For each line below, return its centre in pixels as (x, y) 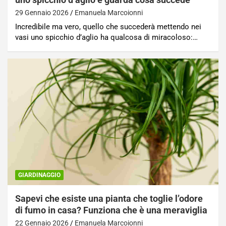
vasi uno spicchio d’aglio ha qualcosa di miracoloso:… (106, 37)
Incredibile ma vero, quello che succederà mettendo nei (108, 26)
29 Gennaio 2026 (42, 12)
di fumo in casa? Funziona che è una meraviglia (111, 210)
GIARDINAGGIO (39, 175)
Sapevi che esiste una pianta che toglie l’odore (109, 198)
